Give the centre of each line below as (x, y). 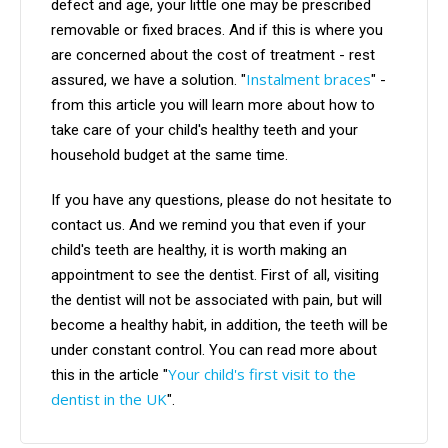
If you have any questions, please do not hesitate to (221, 199)
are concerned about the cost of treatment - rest (213, 54)
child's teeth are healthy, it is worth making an (199, 249)
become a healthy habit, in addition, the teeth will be (219, 324)
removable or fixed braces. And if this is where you (217, 29)
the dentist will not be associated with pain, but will (216, 299)
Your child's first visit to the (262, 373)
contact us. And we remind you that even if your (208, 224)
